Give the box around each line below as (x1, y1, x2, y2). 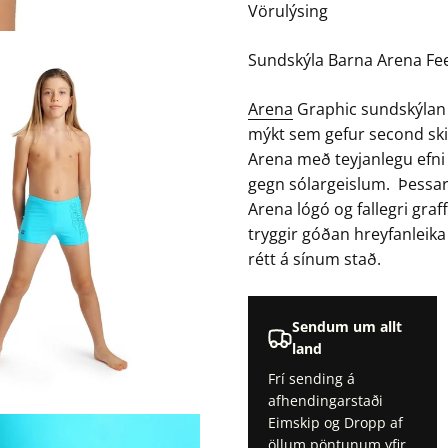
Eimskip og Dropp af (268, 413, 403, 433)
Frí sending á (268, 369, 355, 389)
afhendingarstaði (268, 391, 383, 411)
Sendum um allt (292, 317, 402, 337)
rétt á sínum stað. (248, 248, 381, 271)
